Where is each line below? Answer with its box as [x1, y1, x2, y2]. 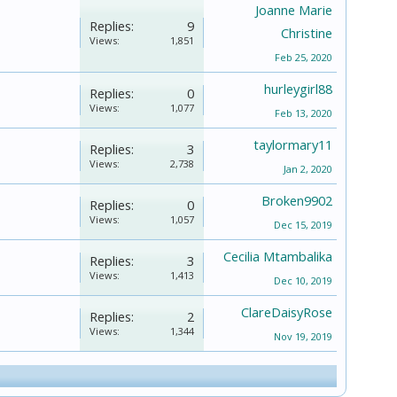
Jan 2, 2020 [284, 161, 332, 175]
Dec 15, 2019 [274, 217, 332, 231]
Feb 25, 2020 [275, 50, 332, 64]
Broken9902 [261, 191, 332, 209]
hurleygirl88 [264, 79, 332, 97]
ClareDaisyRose [241, 302, 332, 321]
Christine [281, 23, 332, 42]
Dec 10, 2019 [274, 273, 332, 287]
